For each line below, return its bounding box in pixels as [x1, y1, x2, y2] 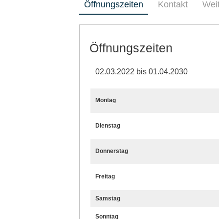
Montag [95, 96, 116, 104]
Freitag [95, 173, 115, 180]
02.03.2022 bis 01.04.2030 [95, 67, 188, 76]
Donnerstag [95, 147, 128, 154]
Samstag [95, 195, 120, 202]
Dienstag [95, 122, 120, 129]
